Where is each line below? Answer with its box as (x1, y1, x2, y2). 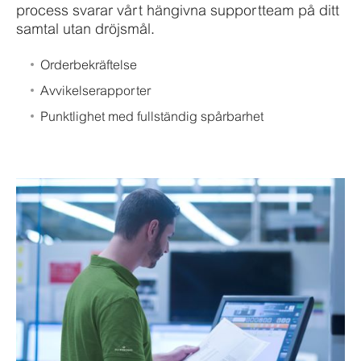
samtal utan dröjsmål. (16, 19, 155, 37)
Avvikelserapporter (40, 82, 151, 98)
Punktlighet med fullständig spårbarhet (40, 108, 263, 123)
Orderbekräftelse (40, 56, 137, 72)
